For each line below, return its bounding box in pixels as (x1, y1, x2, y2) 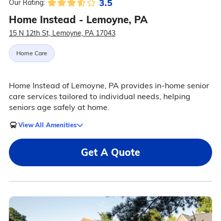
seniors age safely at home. (8, 102, 110, 112)
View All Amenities (18, 120, 76, 129)
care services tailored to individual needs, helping (8, 91, 190, 102)
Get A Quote (81, 146, 140, 159)
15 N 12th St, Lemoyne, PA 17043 (8, 29, 115, 38)
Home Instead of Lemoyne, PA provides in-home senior (8, 80, 209, 91)
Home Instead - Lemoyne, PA (8, 13, 147, 26)
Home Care (16, 49, 47, 57)
